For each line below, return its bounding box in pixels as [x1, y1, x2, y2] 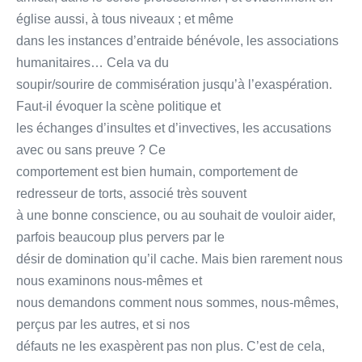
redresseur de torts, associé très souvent [16, 186, 246, 200]
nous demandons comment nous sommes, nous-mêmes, [16, 295, 339, 309]
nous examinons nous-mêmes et [16, 273, 202, 288]
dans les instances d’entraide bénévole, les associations [16, 33, 339, 48]
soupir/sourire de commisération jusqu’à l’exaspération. [16, 77, 332, 91]
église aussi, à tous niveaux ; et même [16, 11, 234, 26]
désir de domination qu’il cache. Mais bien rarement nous [16, 251, 343, 266]
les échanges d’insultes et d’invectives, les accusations [16, 120, 331, 135]
